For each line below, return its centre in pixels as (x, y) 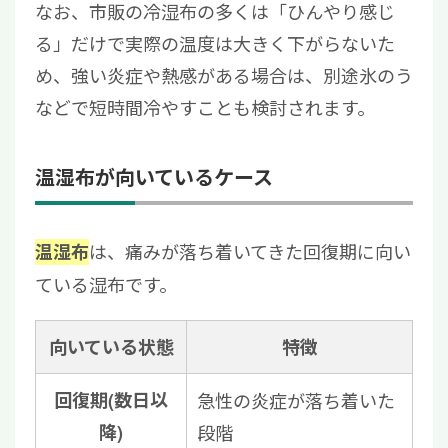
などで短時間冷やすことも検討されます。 (205, 107)
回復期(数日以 (111, 400)
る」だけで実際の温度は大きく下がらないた (215, 43)
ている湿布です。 (106, 284)
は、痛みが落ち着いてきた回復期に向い (250, 251)
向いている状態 (111, 347)
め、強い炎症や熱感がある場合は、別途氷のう (224, 75)
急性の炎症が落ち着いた (296, 400)
